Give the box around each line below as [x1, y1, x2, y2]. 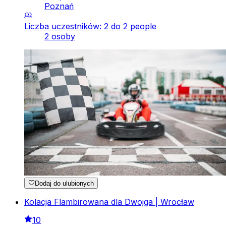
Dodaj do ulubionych [35, 180, 94, 188]
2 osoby [44, 31, 75, 41]
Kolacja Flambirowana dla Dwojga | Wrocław [24, 197, 194, 207]
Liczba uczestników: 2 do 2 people [24, 21, 156, 31]
